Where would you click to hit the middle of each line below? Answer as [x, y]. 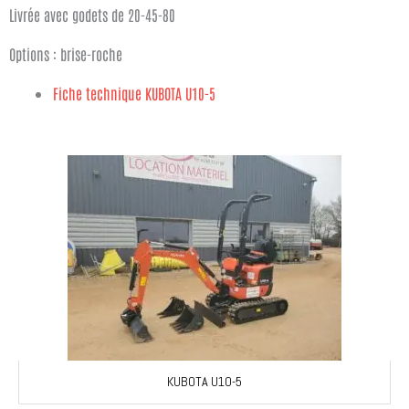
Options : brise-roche [66, 53]
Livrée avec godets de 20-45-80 [92, 14]
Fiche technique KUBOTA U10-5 [134, 93]
